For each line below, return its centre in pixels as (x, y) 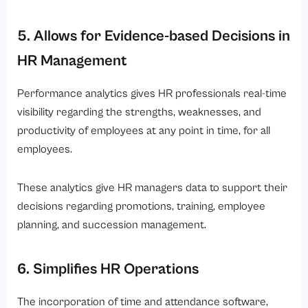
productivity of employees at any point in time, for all (144, 131)
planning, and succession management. (112, 225)
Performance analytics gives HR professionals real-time (152, 94)
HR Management (73, 60)
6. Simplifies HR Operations (108, 269)
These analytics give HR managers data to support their (153, 188)
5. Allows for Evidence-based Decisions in (154, 36)
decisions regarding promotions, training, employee (142, 206)
